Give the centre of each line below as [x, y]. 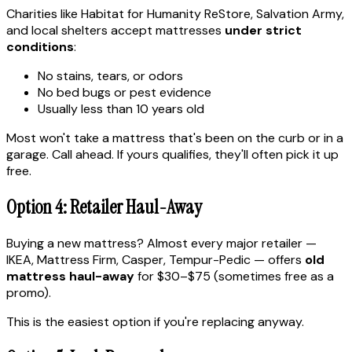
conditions [40, 47]
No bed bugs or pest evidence [125, 93]
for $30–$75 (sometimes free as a [234, 276]
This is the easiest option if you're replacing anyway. [155, 321]
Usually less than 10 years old [121, 109]
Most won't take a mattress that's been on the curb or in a [175, 138]
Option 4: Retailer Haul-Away [104, 207]
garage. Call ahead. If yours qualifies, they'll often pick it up [172, 155]
